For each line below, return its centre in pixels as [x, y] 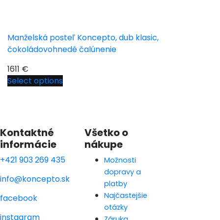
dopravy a [123, 172]
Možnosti [120, 160]
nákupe [104, 144]
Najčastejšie [126, 195]
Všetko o [106, 132]
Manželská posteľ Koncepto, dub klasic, [83, 37]
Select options [35, 81]
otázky [116, 207]
